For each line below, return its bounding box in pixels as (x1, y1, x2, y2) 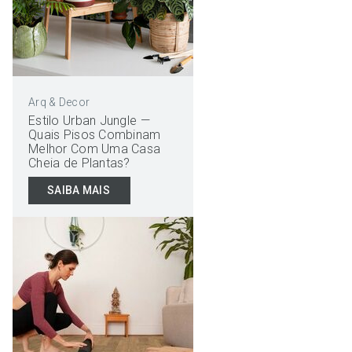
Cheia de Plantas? (28, 156, 130, 170)
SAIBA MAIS (47, 183, 110, 196)
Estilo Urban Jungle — (28, 113, 150, 128)
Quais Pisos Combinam (28, 127, 161, 142)
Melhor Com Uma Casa (28, 141, 161, 156)
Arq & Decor (28, 96, 90, 108)
